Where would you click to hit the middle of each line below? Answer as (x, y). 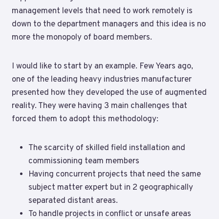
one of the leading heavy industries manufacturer (102, 79)
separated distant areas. (73, 201)
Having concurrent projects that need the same (115, 174)
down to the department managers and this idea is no (109, 24)
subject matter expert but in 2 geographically (111, 187)
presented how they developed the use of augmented (109, 93)
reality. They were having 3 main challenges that (99, 106)
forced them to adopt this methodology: (85, 119)
